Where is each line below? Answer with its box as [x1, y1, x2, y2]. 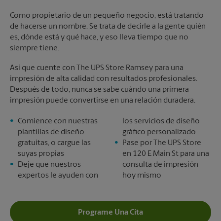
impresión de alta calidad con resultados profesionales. [10, 75, 197, 83]
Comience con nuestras [18, 117, 98, 125]
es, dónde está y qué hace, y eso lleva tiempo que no [10, 34, 188, 41]
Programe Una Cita [78, 208, 143, 217]
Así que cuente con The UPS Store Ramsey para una [10, 64, 184, 72]
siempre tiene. [10, 44, 59, 52]
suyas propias [18, 150, 64, 158]
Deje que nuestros [18, 161, 81, 169]
